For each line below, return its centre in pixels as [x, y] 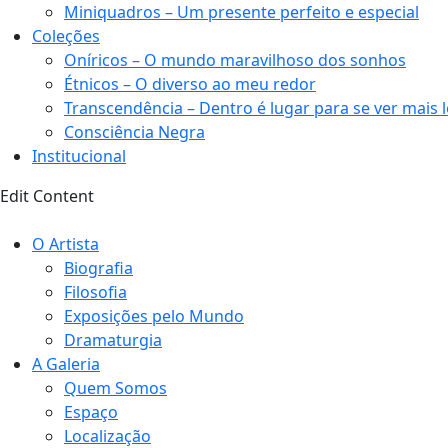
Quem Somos [115, 388]
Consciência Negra [134, 132]
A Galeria [66, 364]
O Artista [65, 244]
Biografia [98, 268]
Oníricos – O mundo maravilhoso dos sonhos [235, 60]
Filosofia [95, 292]
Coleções [66, 36]
